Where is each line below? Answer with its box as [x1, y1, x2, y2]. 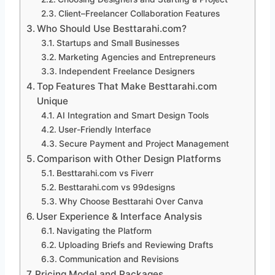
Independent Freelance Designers [58, 66, 195, 77]
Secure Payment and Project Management [58, 139, 229, 149]
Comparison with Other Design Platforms [37, 153, 222, 165]
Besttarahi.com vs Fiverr [56, 168, 153, 179]
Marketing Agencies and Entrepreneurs [58, 52, 215, 63]
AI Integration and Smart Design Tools [56, 110, 209, 121]
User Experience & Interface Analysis [36, 211, 203, 223]
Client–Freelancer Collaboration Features [58, 9, 220, 19]
